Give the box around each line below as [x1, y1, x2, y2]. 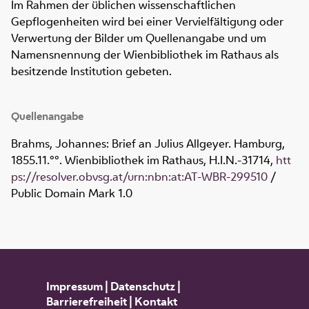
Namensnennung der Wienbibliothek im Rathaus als [11, 47, 279, 63]
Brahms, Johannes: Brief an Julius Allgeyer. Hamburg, [11, 136, 285, 152]
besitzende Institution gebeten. [11, 63, 172, 79]
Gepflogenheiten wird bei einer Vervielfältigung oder [11, 14, 283, 30]
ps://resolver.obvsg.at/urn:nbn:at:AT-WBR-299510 [11, 169, 268, 185]
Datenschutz [110, 279, 175, 295]
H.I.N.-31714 [209, 152, 270, 168]
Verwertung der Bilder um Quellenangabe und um [11, 30, 266, 46]
